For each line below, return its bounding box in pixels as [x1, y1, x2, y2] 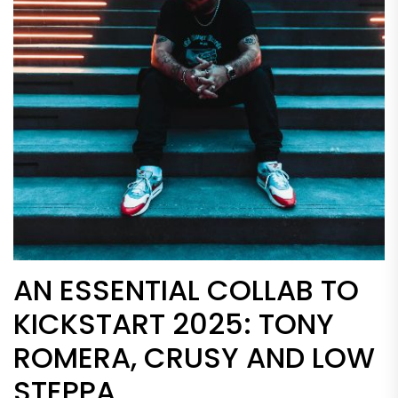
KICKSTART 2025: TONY [13, 304, 334, 344]
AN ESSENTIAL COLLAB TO [13, 270, 359, 310]
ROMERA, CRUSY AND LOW [13, 338, 375, 378]
